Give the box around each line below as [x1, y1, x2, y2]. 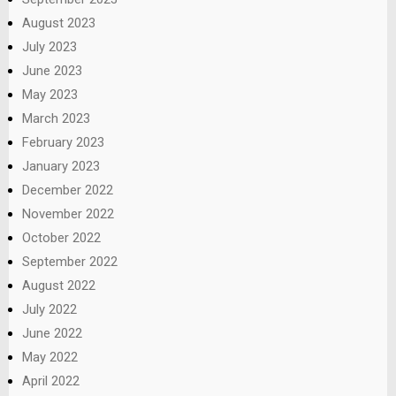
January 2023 [22, 157, 100, 174]
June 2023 [22, 62, 82, 79]
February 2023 [22, 133, 104, 150]
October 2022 [22, 229, 101, 246]
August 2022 [22, 277, 95, 293]
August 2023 [22, 14, 95, 31]
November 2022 [22, 205, 114, 222]
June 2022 [22, 324, 82, 341]
